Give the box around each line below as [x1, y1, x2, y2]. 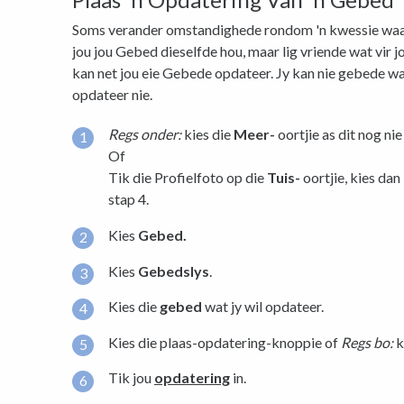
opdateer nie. [72, 85, 152, 103]
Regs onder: [108, 125, 181, 143]
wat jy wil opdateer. [202, 298, 324, 316]
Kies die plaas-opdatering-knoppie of [108, 333, 341, 351]
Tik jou [108, 369, 154, 387]
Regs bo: [341, 333, 393, 351]
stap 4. [108, 190, 149, 208]
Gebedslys [138, 262, 209, 280]
